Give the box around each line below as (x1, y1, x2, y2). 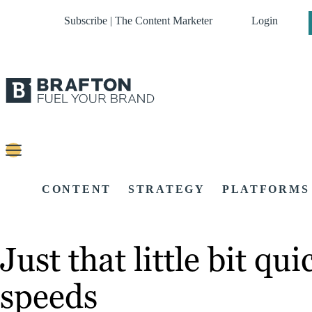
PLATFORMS (221, 183, 310, 196)
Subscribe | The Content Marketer (64, 15, 212, 26)
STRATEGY (128, 183, 205, 196)
